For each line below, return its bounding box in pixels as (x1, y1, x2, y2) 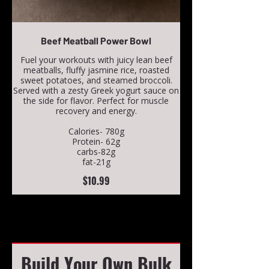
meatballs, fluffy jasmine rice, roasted (23, 64, 169, 76)
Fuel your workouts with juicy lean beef (20, 53, 172, 65)
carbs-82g (77, 145, 115, 157)
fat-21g (82, 156, 110, 168)
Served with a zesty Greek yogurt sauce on (13, 84, 179, 96)
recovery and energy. (55, 104, 137, 116)
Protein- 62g (72, 135, 120, 147)
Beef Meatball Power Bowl (41, 34, 151, 46)
